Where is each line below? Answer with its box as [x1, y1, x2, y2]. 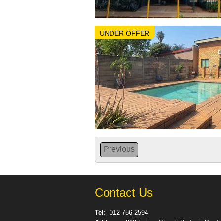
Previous [104, 145, 135, 153]
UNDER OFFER [100, 29, 149, 37]
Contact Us [95, 186, 153, 199]
